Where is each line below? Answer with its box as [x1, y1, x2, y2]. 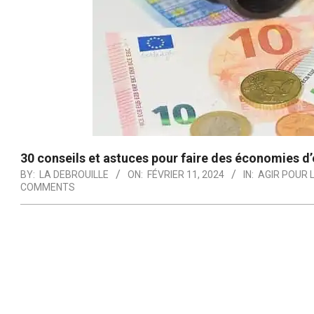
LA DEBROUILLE [39, 169, 109, 180]
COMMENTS [20, 182, 75, 193]
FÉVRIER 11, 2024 [147, 169, 224, 180]
